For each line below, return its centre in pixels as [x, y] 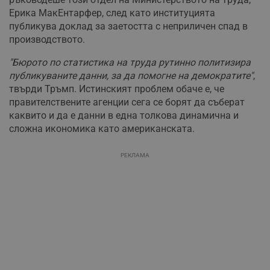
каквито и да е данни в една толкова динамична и [124, 115]
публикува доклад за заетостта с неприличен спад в [128, 26]
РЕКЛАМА [135, 155]
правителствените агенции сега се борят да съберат [127, 102]
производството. [47, 39]
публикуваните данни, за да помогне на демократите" [131, 75]
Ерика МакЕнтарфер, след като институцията [112, 13]
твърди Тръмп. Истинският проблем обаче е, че [117, 89]
